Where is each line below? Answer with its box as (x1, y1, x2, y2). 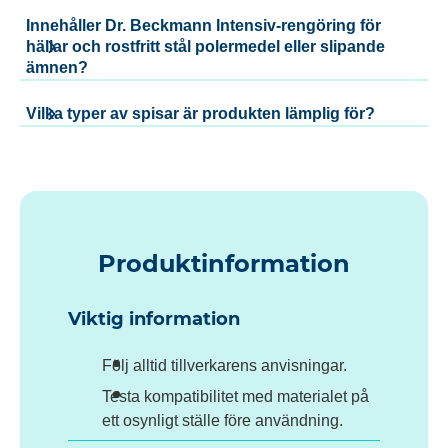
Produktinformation (98, 249, 350, 278)
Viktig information (68, 307, 240, 330)
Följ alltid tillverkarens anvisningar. (102, 357, 347, 375)
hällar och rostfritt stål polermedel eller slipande (26, 38, 385, 56)
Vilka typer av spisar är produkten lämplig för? (26, 105, 375, 123)
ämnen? (26, 59, 88, 77)
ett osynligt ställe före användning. (102, 412, 343, 430)
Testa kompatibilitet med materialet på (102, 388, 369, 406)
